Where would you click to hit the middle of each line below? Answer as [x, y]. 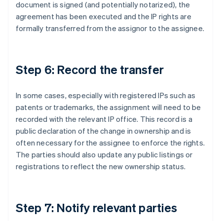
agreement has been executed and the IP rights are [104, 17]
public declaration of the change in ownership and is [104, 131]
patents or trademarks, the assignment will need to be [109, 107]
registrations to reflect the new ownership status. [101, 166]
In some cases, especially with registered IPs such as [106, 95]
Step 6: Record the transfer [90, 70]
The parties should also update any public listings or [104, 155]
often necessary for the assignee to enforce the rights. [110, 143]
